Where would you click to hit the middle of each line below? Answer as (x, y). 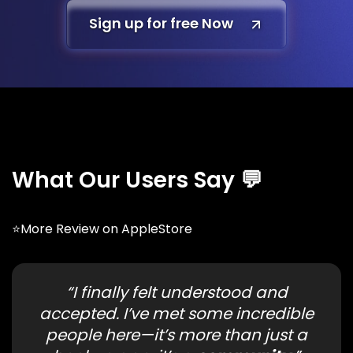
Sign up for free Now (161, 24)
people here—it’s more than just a (176, 334)
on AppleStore (147, 229)
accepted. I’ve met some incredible (176, 313)
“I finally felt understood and (176, 292)
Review (79, 229)
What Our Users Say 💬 (137, 180)
